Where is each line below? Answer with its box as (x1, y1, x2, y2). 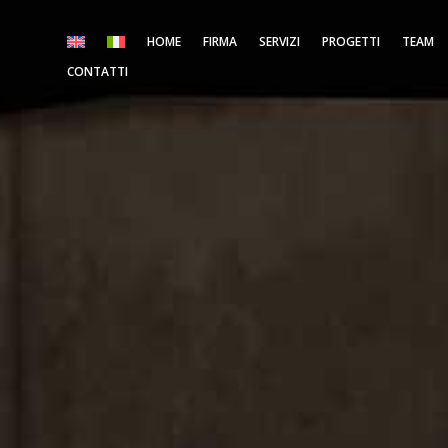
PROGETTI (322, 32, 381, 50)
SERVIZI (259, 32, 301, 50)
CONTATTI (67, 62, 129, 80)
